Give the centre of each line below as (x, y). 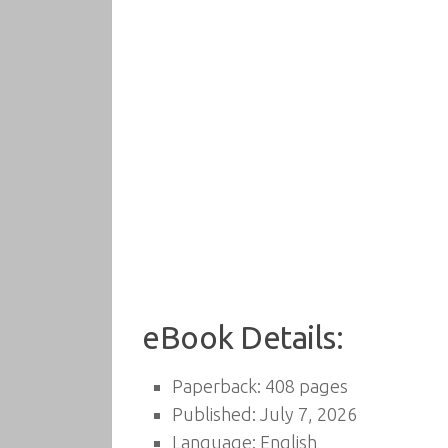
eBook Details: (242, 337)
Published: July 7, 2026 (264, 414)
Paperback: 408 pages (260, 386)
